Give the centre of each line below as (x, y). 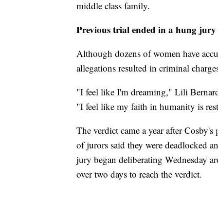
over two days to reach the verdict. (139, 174)
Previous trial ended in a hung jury (146, 30)
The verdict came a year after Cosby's (146, 130)
